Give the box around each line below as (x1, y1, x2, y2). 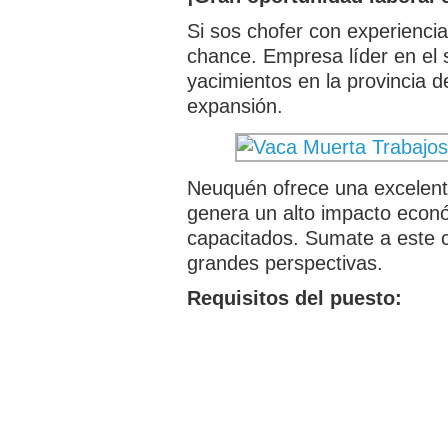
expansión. (187, 94, 283, 117)
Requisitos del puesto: (187, 286, 402, 309)
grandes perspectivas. (187, 251, 383, 274)
